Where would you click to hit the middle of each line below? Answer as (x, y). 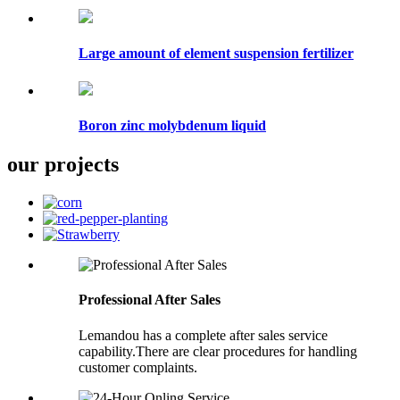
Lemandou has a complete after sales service (203, 335)
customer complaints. (138, 367)
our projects (63, 165)
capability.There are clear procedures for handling (218, 351)
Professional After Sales (150, 300)
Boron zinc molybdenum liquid (172, 125)
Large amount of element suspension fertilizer (216, 54)
